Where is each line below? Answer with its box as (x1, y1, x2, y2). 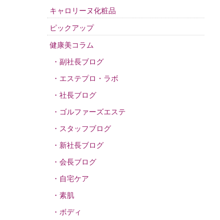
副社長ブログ (59, 57, 104, 67)
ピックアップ (50, 23, 94, 33)
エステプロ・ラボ (59, 74, 118, 83)
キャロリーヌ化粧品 (50, 6, 116, 16)
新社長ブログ (59, 140, 104, 150)
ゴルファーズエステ (59, 107, 126, 117)
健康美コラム (50, 40, 94, 50)
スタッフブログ (59, 124, 111, 134)
